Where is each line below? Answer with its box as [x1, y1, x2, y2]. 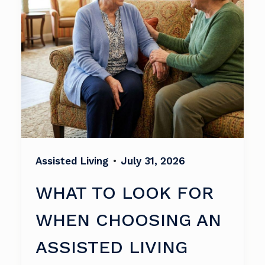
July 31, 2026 [121, 155, 185, 167]
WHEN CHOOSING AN [35, 209, 221, 230]
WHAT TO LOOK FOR [35, 182, 214, 203]
